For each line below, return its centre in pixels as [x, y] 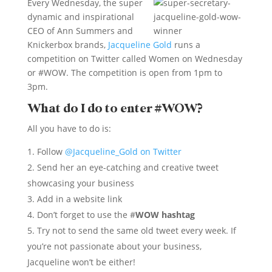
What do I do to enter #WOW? [115, 108]
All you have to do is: [69, 128]
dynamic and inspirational [80, 16]
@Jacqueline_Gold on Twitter [123, 151]
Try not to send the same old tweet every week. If [136, 230]
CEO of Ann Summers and [80, 30]
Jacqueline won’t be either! [81, 262]
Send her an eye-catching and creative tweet [127, 167]
